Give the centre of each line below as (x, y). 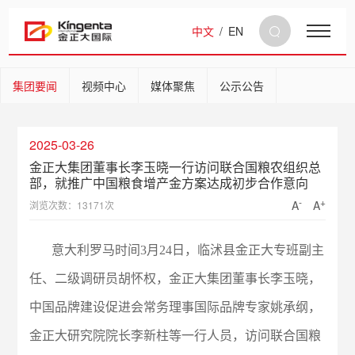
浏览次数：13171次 (72, 205)
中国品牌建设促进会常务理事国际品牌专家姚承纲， (176, 307)
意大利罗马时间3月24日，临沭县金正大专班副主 (177, 250)
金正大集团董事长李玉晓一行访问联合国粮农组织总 (176, 167)
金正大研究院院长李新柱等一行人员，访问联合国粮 (176, 336)
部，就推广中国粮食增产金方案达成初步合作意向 (169, 183)
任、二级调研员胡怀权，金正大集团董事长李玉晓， (176, 279)
